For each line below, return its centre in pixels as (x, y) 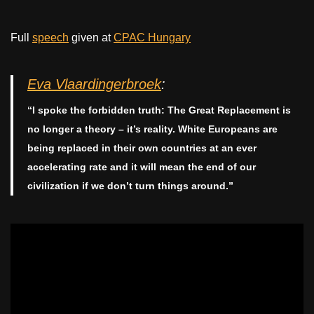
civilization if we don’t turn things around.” (130, 186)
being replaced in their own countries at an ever (142, 148)
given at (91, 37)
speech (50, 37)
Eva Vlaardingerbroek (94, 84)
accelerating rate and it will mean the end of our (142, 167)
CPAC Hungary (152, 37)
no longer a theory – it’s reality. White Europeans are (152, 129)
